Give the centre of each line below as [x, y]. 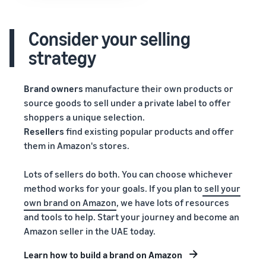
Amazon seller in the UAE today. [90, 231]
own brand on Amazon [70, 202]
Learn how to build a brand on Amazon [103, 255]
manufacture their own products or [158, 88]
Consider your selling [110, 39]
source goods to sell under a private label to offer [127, 103]
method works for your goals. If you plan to [113, 188]
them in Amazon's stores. [77, 145]
